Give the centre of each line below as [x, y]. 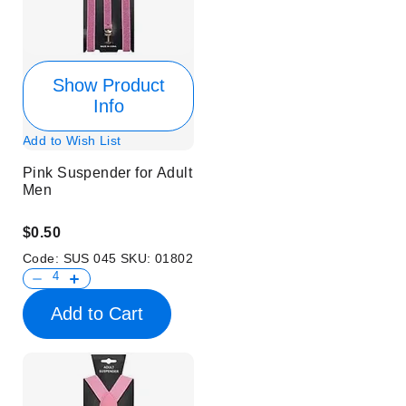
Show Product [108, 86]
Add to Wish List [72, 141]
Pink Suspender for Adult [108, 173]
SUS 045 [92, 259]
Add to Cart [97, 314]
